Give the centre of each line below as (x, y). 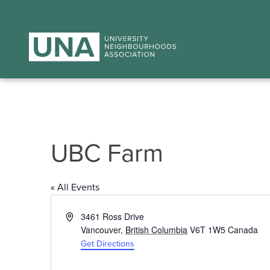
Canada (243, 230)
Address (81, 216)
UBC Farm (107, 153)
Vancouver (101, 230)
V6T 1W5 (208, 230)
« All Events (75, 187)
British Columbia (157, 230)
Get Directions (108, 244)
